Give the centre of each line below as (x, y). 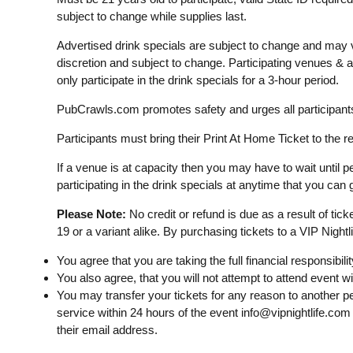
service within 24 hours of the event (149, 312)
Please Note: (91, 214)
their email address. (107, 330)
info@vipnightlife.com (295, 312)
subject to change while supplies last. (151, 16)
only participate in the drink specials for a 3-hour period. (197, 80)
